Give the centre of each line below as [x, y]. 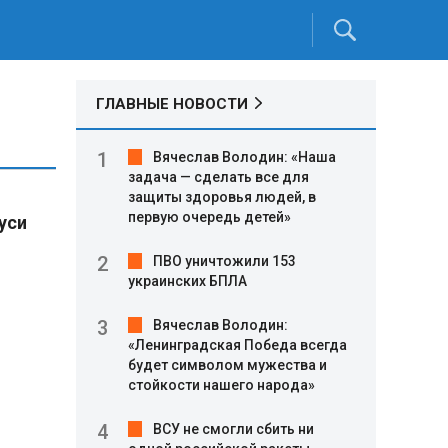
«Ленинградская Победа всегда [237, 345]
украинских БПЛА [187, 281]
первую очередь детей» [209, 217]
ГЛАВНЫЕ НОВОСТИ [172, 104]
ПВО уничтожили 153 [224, 261]
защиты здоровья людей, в [222, 197]
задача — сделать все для [218, 177]
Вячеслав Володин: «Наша [244, 157]
